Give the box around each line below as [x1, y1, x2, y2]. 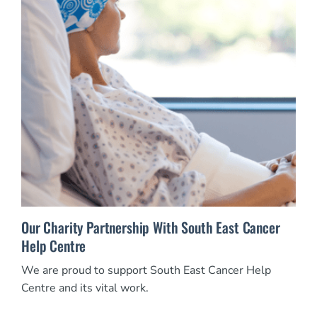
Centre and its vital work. [21, 279, 149, 296]
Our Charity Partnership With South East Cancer [21, 216, 280, 238]
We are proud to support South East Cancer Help [21, 262, 271, 278]
